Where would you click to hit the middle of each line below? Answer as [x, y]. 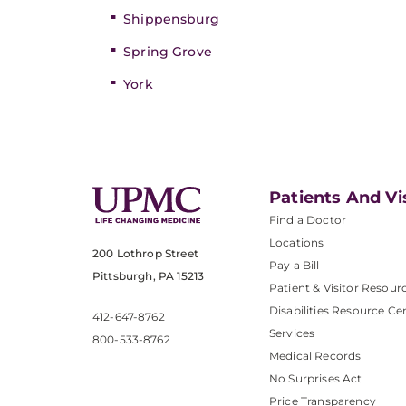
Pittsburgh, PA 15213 [149, 276]
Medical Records [315, 356]
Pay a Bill [295, 265]
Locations [297, 242]
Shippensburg [171, 19]
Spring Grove [168, 52]
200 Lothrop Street [145, 254]
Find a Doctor [308, 220]
